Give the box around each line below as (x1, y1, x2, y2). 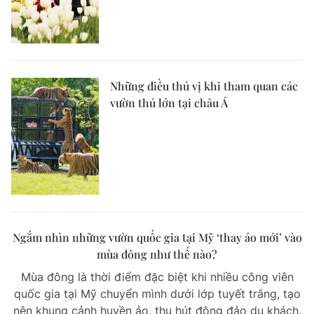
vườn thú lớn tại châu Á (110, 95, 228, 110)
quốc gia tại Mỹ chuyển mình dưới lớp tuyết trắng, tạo (13, 286, 301, 301)
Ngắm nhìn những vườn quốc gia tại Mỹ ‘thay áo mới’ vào (12, 229, 302, 245)
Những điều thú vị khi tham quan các (110, 78, 298, 93)
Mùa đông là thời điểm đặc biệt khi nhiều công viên (20, 269, 294, 284)
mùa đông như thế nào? (97, 246, 217, 261)
